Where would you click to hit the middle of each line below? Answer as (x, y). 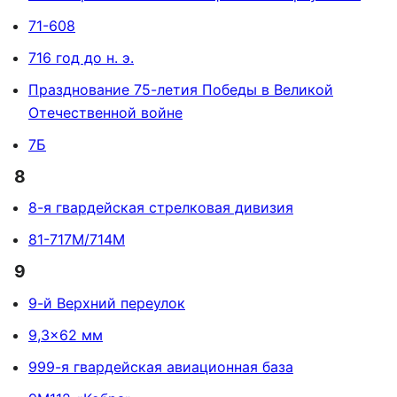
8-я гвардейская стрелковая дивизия (161, 208)
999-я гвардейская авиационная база (161, 366)
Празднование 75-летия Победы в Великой (181, 90)
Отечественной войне (105, 113)
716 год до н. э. (81, 58)
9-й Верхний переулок (107, 303)
